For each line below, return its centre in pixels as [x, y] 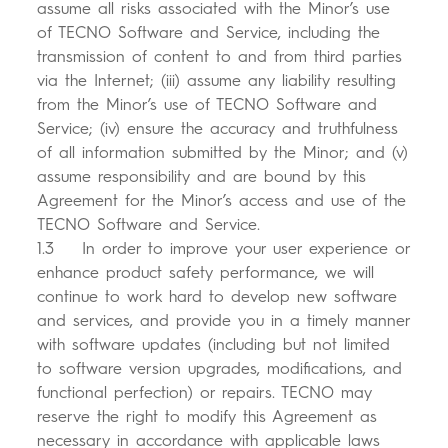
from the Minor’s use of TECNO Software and [207, 105]
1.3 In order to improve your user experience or [224, 249]
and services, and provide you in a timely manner [224, 321]
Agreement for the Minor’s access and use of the [222, 201]
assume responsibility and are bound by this [202, 177]
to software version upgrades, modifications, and [220, 369]
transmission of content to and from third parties [220, 57]
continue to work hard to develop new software [217, 297]
